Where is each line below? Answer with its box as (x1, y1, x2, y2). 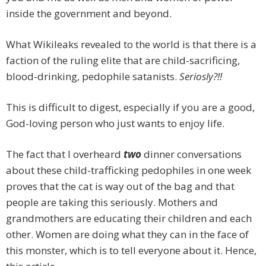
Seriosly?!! (179, 69, 222, 84)
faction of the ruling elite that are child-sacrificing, (6, 53, 240, 68)
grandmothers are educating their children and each (6, 211, 252, 226)
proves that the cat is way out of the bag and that (6, 179, 235, 194)
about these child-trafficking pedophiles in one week (6, 163, 251, 178)
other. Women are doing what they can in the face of (6, 227, 249, 242)
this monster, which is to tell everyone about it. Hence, (6, 243, 256, 258)
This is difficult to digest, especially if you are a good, (6, 100, 255, 115)
